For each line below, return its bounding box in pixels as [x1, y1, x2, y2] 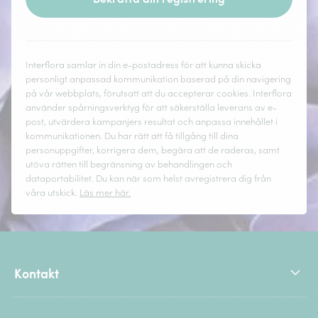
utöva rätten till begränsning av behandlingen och [26, 158, 232, 171]
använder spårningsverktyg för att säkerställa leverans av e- [26, 102, 277, 114]
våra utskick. [26, 187, 79, 199]
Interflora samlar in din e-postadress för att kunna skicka [26, 59, 261, 72]
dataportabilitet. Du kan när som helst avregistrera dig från [26, 172, 271, 185]
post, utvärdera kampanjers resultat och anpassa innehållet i [26, 116, 278, 128]
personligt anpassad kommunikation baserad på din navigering [26, 73, 291, 86]
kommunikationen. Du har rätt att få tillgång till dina [26, 130, 238, 143]
